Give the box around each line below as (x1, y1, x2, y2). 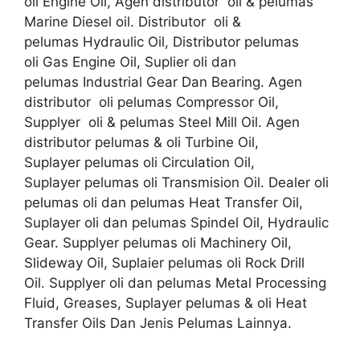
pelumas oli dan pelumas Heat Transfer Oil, (24, 194, 303, 211)
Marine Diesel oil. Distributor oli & (24, 14, 241, 30)
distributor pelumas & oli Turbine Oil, (24, 134, 259, 150)
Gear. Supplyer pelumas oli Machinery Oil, (24, 235, 292, 251)
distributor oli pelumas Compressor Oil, (24, 94, 279, 110)
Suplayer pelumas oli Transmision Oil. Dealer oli (24, 174, 329, 190)
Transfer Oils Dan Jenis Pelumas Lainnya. (24, 315, 292, 331)
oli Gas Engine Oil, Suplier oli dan (24, 54, 236, 70)
